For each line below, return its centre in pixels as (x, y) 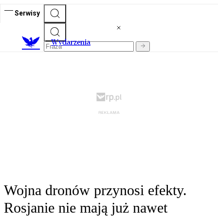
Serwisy (27, 13)
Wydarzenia (71, 42)
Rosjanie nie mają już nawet (86, 208)
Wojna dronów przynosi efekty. (95, 190)
